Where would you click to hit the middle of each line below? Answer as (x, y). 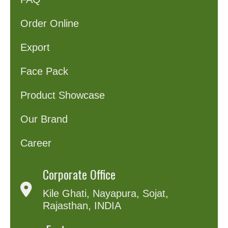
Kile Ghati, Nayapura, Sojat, (106, 194)
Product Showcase (63, 95)
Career (36, 143)
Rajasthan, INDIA (82, 206)
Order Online (50, 24)
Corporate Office (79, 174)
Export (35, 48)
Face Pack (45, 72)
